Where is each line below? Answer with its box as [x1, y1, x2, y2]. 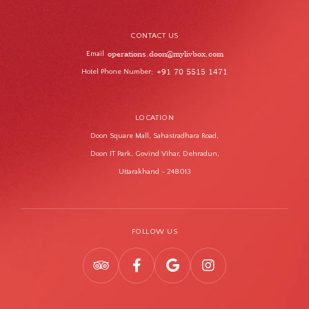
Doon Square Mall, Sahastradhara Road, [90, 131, 219, 140]
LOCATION [134, 113, 175, 122]
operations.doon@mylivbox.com [107, 49, 223, 59]
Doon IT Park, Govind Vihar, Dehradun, [90, 149, 219, 158]
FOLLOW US [132, 227, 177, 236]
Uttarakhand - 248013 [118, 167, 191, 176]
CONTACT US [130, 32, 179, 41]
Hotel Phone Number [81, 68, 151, 77]
